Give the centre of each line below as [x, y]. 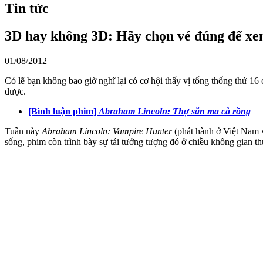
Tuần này [23, 131]
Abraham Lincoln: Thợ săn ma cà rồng [175, 111]
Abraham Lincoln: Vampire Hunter [107, 131]
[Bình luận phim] [63, 111]
